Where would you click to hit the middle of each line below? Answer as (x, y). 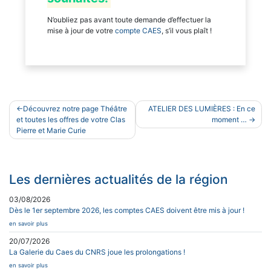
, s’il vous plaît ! (187, 30)
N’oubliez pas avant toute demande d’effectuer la (129, 19)
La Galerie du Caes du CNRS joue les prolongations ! (97, 252)
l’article (30, 138)
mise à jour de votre (81, 30)
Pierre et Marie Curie (51, 131)
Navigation (41, 107)
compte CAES (138, 30)
